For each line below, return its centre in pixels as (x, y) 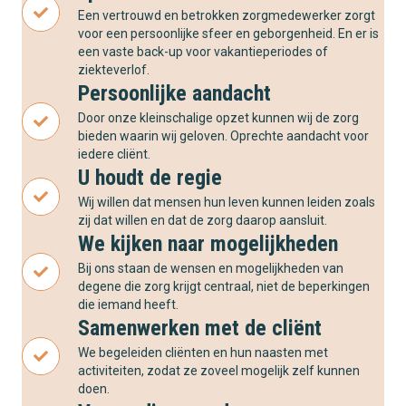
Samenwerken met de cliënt (200, 329)
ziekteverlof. (114, 70)
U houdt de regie (150, 178)
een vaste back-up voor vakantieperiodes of (203, 52)
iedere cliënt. (114, 155)
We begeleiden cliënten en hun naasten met (203, 353)
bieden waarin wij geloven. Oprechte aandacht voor (223, 136)
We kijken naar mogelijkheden (208, 244)
